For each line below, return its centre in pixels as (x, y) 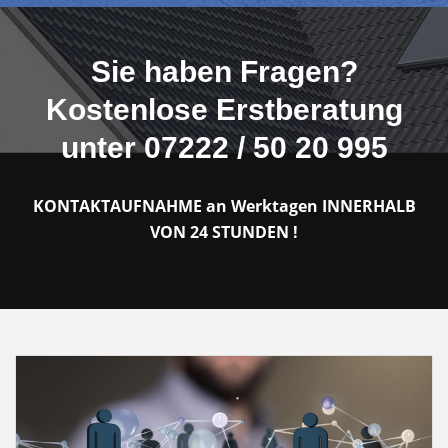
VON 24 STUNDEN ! (224, 231)
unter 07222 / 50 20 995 (224, 147)
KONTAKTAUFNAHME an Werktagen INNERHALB (224, 205)
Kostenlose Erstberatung (224, 109)
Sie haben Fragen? (224, 71)
